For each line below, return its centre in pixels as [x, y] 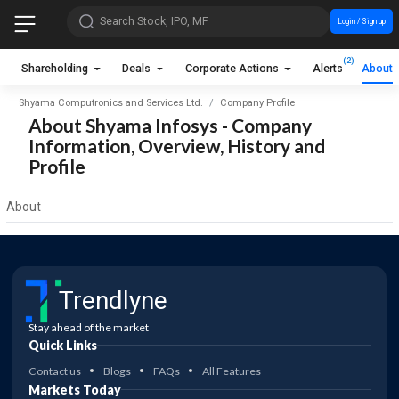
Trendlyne [113, 300]
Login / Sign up [361, 22]
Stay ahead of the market [88, 327]
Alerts [328, 68]
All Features [231, 370]
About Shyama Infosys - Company [170, 125]
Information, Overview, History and [176, 145]
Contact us [54, 370]
